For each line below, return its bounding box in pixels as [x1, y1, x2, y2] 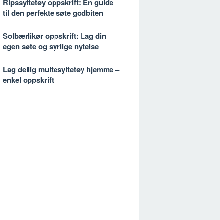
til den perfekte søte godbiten [3, 7, 103, 18]
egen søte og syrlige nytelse [3, 41, 99, 52]
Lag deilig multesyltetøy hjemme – [3, 64, 119, 75]
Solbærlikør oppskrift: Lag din [3, 30, 106, 41]
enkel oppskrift [3, 74, 54, 85]
